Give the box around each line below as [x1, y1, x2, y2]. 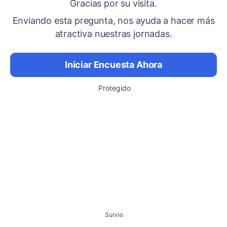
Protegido [98, 84, 131, 92]
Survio [105, 211, 123, 218]
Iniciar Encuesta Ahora [64, 59, 162, 70]
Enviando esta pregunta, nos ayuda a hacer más [12, 15, 215, 26]
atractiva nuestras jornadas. [55, 28, 172, 39]
